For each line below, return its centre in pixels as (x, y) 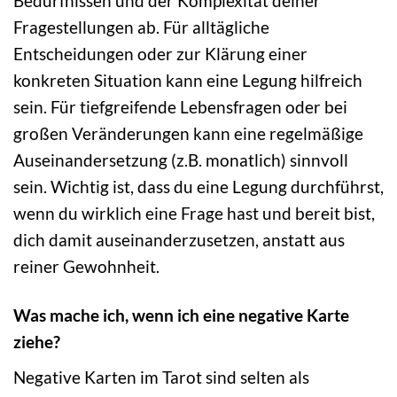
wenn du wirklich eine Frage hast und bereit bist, (194, 213)
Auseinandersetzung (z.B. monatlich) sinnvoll (181, 160)
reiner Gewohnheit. (86, 266)
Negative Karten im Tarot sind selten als (161, 377)
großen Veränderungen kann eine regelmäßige (188, 133)
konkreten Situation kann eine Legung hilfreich (188, 80)
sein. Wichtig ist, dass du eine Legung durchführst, (198, 187)
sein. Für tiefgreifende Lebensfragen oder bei (180, 107)
